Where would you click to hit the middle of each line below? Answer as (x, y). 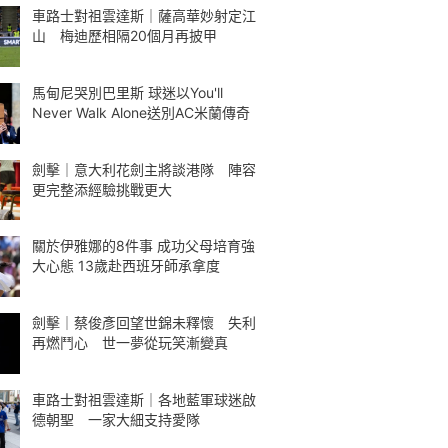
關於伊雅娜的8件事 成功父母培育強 (143, 246)
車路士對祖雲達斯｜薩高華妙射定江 (144, 15)
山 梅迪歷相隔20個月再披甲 (124, 35)
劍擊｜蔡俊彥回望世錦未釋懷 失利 (144, 322)
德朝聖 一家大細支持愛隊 (116, 419)
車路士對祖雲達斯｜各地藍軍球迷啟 (144, 399)
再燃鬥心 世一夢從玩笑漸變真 (130, 342)
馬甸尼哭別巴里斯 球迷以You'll (127, 92)
